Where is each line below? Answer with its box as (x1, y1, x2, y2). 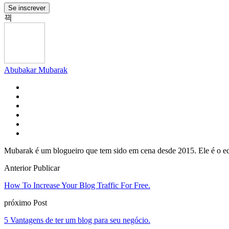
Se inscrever (8, 4, 45, 12)
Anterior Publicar (4, 163, 60, 172)
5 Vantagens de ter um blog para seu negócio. (4, 215, 150, 224)
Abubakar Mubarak (4, 65, 67, 74)
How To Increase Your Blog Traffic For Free (4, 180, 148, 190)
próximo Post (4, 198, 47, 207)
